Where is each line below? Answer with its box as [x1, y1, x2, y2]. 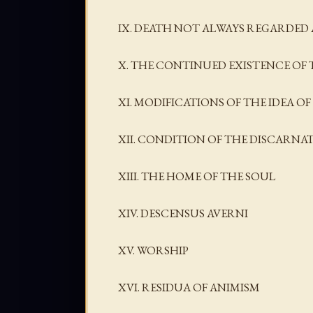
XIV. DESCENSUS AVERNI [118, 205, 248, 221]
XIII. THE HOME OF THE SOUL [118, 168, 275, 184]
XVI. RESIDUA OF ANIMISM [118, 279, 260, 296]
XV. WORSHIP [118, 242, 189, 259]
